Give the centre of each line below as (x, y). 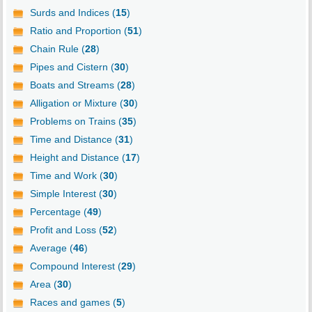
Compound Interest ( (75, 266)
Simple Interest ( (66, 194)
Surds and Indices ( (72, 13)
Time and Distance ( (74, 140)
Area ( (43, 284)
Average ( (51, 248)
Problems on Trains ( (76, 122)
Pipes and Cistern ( (72, 67)
